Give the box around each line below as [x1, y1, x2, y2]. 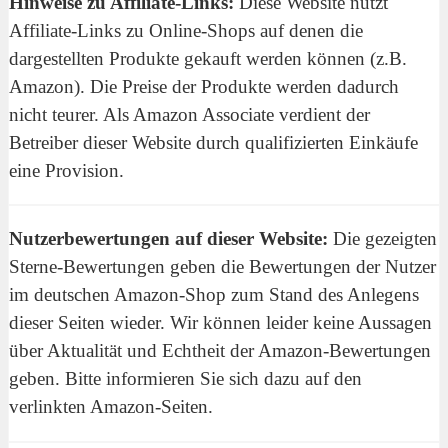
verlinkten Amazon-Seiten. [9, 396, 213, 418]
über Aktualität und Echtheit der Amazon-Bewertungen [9, 340, 431, 362]
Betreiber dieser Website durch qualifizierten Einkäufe [9, 131, 418, 153]
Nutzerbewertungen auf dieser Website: [9, 228, 333, 250]
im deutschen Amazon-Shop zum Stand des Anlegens [9, 284, 419, 306]
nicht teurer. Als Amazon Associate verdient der [9, 103, 370, 125]
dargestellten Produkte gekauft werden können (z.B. [9, 47, 407, 69]
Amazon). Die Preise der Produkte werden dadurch [9, 75, 399, 97]
